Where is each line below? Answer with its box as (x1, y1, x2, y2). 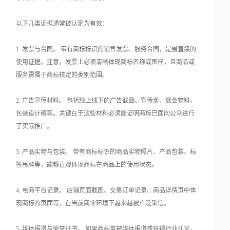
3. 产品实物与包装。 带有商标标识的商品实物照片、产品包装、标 (16, 148, 197, 156)
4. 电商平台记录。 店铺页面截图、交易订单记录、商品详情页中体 (16, 187, 197, 195)
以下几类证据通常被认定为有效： (16, 20, 109, 28)
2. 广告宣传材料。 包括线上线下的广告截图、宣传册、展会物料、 (16, 97, 197, 105)
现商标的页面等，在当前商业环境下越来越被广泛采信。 (16, 200, 170, 207)
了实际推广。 (16, 123, 53, 130)
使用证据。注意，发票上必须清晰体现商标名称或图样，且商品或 (16, 59, 195, 66)
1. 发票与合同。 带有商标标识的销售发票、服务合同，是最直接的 (16, 46, 197, 53)
